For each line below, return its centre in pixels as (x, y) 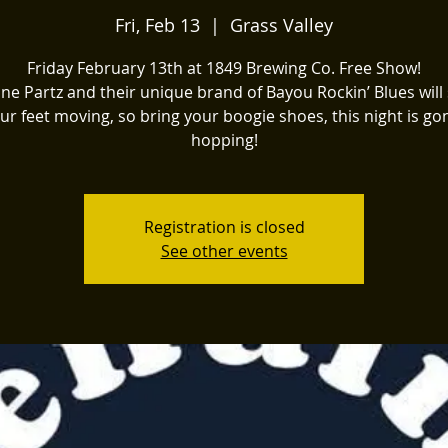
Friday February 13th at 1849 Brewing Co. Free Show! (224, 68)
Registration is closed (224, 227)
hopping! (224, 140)
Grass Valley (281, 25)
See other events (224, 251)
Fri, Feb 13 (157, 25)
